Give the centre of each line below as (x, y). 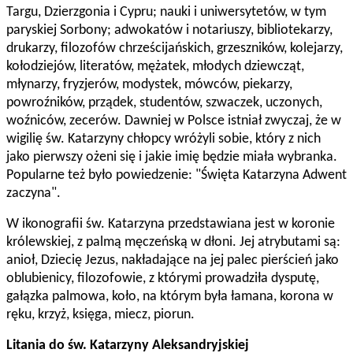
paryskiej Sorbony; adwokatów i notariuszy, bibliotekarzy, (169, 31)
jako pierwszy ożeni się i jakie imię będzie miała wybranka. (172, 158)
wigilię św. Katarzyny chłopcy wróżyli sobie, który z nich (163, 139)
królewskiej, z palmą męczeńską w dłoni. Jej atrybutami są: (173, 243)
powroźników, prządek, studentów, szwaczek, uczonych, (164, 103)
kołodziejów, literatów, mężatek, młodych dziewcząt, (155, 67)
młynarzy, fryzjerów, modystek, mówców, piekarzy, (149, 85)
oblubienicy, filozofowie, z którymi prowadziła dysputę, (163, 279)
